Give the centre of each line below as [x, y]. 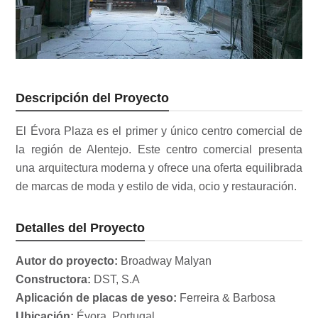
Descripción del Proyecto [93, 98]
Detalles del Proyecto [81, 228]
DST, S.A [116, 280]
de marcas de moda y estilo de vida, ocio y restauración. [157, 187]
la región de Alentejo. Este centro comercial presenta [159, 150]
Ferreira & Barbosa [226, 298]
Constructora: [54, 280]
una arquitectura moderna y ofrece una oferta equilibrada [159, 168]
